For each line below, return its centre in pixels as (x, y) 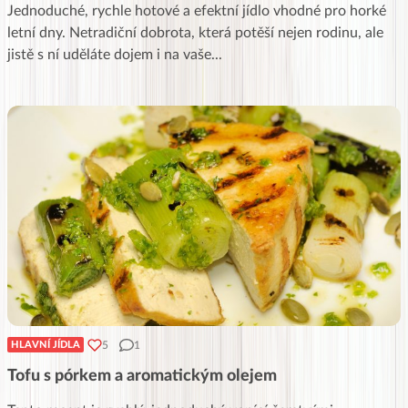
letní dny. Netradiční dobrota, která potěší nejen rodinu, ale (195, 33)
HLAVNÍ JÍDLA (46, 345)
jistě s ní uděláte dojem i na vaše (109, 55)
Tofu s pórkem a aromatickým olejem (142, 377)
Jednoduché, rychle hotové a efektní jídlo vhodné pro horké (197, 11)
